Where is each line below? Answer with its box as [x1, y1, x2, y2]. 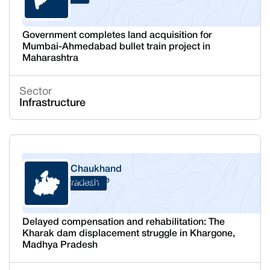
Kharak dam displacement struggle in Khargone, [22, 230, 235, 238]
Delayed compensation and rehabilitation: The [22, 218, 225, 227]
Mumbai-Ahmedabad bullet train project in [22, 43, 210, 51]
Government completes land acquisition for [22, 31, 212, 40]
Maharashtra [22, 54, 78, 63]
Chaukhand [70, 165, 122, 174]
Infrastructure [19, 98, 86, 108]
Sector [19, 87, 52, 97]
